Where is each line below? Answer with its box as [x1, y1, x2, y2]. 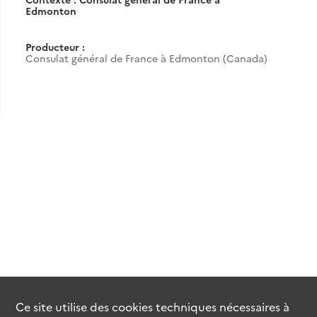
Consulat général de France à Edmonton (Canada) [25, 51, 267, 65]
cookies [112, 298, 154, 314]
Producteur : [25, 40, 85, 54]
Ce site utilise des [16, 298, 113, 314]
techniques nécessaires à [153, 298, 290, 314]
